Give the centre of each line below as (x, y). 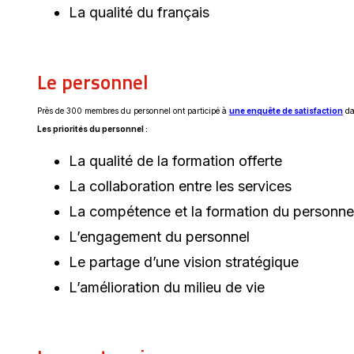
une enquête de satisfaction (286, 110)
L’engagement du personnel (159, 236)
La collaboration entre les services (180, 186)
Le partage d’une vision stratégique (184, 262)
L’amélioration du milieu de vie (167, 287)
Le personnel (95, 82)
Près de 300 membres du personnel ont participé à (133, 110)
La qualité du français (139, 12)
